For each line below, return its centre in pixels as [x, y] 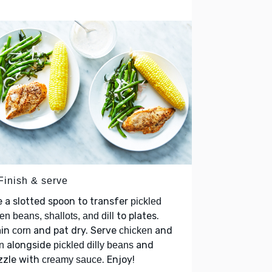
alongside [29, 245]
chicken [136, 230]
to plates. [137, 216]
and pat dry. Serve [75, 230]
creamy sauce [72, 259]
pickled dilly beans [93, 245]
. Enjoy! [118, 259]
